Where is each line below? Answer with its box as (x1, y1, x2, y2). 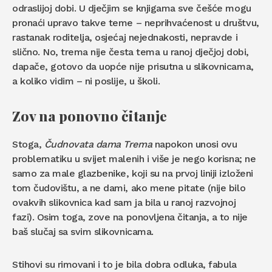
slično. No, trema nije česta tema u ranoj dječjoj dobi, (12, 46, 249, 58)
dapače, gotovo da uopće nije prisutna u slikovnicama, (12, 61, 254, 73)
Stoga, (12, 138, 44, 151)
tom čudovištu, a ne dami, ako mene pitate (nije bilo (12, 182, 246, 194)
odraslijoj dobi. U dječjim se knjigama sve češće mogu (12, 2, 251, 15)
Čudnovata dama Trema (44, 138, 152, 151)
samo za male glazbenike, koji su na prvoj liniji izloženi (12, 168, 253, 180)
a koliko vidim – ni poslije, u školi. (12, 75, 160, 87)
